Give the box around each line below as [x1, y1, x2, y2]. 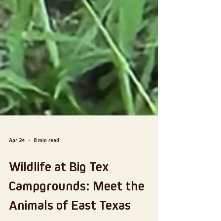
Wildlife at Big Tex [9, 175, 109, 188]
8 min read [34, 152, 59, 158]
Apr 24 [9, 152, 25, 158]
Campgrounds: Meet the [9, 194, 145, 208]
